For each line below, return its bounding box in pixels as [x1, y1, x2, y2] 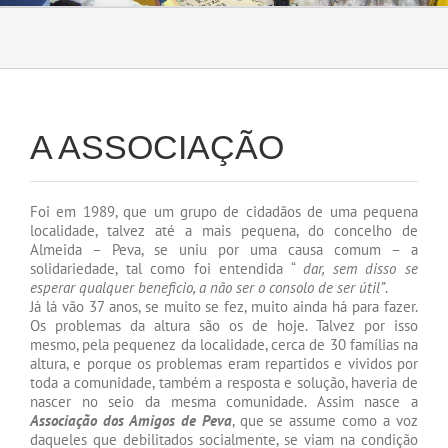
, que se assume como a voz [231, 411, 419, 430]
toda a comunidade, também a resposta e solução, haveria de [30, 373, 418, 392]
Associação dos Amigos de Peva [30, 411, 232, 430]
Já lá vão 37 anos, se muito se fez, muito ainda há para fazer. [30, 297, 418, 316]
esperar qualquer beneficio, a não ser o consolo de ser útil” [30, 278, 385, 297]
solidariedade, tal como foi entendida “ [30, 259, 304, 278]
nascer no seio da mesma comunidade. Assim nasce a [30, 392, 418, 411]
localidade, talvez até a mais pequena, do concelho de [30, 221, 418, 240]
